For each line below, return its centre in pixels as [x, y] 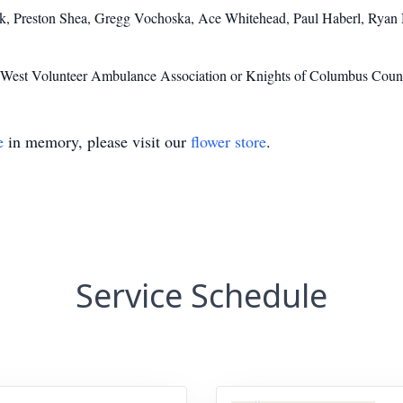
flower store [228, 141]
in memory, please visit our [97, 141]
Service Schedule [201, 296]
